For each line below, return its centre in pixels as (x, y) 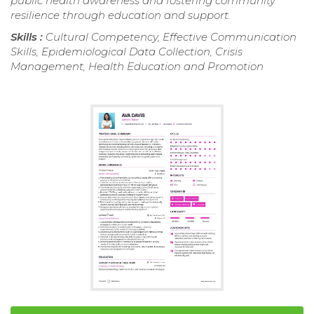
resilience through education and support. (121, 15)
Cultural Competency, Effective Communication (171, 37)
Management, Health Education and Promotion (137, 67)
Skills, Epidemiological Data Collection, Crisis (127, 52)
